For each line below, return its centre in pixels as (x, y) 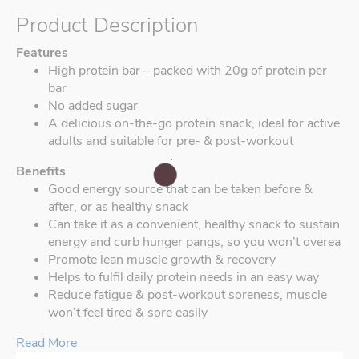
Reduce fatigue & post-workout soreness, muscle (188, 295)
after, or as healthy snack (118, 207)
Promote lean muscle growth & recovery (162, 260)
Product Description (107, 26)
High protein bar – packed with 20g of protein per (188, 71)
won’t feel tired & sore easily (128, 313)
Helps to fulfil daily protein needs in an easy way (184, 278)
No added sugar (93, 106)
